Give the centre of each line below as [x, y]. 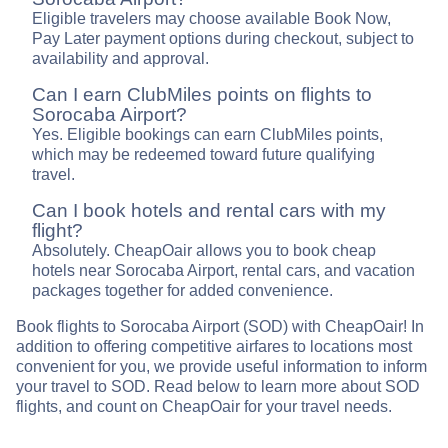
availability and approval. [120, 59]
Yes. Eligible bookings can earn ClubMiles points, [207, 135]
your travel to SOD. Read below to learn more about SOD [218, 387]
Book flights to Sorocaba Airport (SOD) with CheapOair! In [220, 327]
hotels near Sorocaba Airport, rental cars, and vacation [223, 271]
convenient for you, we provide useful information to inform [221, 367]
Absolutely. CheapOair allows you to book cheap [204, 251]
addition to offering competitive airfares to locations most [214, 347]
